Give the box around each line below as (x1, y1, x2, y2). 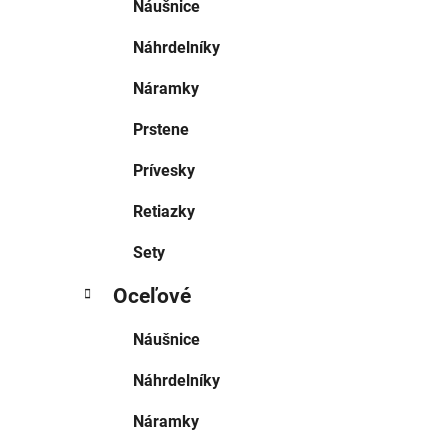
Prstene (133, 120, 189, 140)
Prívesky (133, 161, 195, 181)
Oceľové (113, 284, 191, 309)
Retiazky (133, 202, 195, 222)
